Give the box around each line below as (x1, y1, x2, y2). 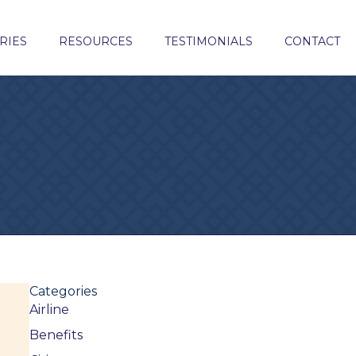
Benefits (29, 327, 83, 343)
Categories (29, 284, 97, 300)
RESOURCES (59, 33, 133, 48)
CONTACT (284, 33, 341, 48)
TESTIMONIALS (164, 33, 253, 48)
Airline (29, 302, 69, 318)
